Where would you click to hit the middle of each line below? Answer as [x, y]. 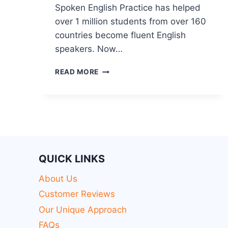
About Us [58, 179]
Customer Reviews [77, 194]
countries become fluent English [120, 35]
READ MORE [77, 72]
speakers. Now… [89, 49]
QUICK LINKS [72, 159]
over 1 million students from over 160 [131, 22]
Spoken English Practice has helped [128, 8]
